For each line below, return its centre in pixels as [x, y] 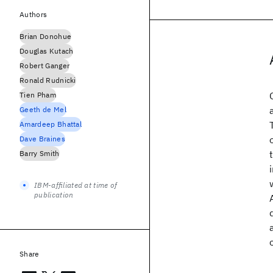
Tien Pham [38, 95]
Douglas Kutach [47, 51]
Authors [34, 14]
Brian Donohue [46, 36]
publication [54, 195]
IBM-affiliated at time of [76, 185]
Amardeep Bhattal [51, 124]
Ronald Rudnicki [48, 80]
